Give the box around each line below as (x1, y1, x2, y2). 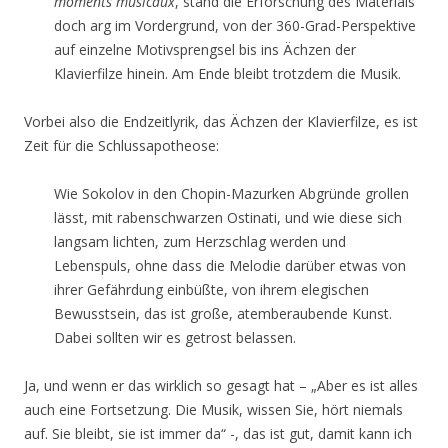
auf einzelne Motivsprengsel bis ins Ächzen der (54, 40, 356, 59)
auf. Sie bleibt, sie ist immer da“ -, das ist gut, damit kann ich (24, 424, 412, 443)
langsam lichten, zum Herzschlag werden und (54, 232, 346, 251)
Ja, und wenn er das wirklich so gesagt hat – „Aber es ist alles (24, 376, 418, 395)
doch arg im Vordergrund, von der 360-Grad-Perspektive (54, 16, 416, 35)
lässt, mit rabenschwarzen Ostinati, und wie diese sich (54, 208, 402, 227)
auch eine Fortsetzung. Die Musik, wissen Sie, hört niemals (24, 400, 403, 419)
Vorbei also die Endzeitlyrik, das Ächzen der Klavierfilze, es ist (24, 112, 418, 131)
